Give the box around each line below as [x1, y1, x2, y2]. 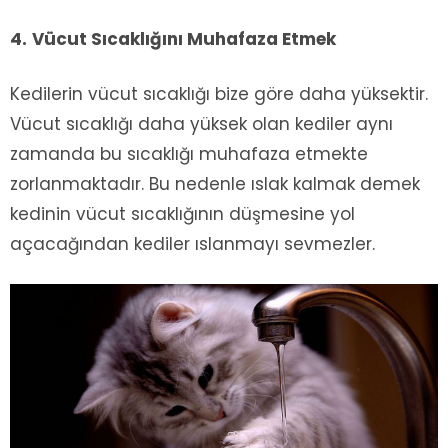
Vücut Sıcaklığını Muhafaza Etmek [32, 27, 336, 52]
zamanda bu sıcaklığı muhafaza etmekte [10, 142, 368, 167]
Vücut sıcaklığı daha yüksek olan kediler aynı [10, 112, 393, 137]
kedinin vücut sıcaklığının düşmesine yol [10, 202, 355, 227]
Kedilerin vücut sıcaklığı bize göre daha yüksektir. [10, 82, 428, 107]
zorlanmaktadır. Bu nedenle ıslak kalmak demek [10, 172, 420, 197]
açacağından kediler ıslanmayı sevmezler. [10, 232, 375, 257]
